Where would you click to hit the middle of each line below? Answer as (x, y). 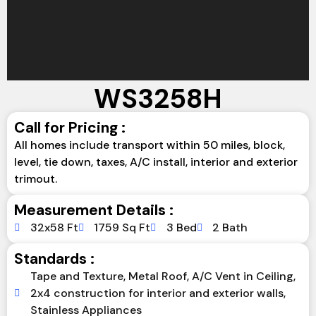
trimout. (36, 179)
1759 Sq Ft (122, 227)
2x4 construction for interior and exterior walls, (158, 293)
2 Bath (230, 227)
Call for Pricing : (70, 128)
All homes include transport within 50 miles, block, (150, 145)
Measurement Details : (94, 210)
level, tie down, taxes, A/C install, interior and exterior (156, 162)
